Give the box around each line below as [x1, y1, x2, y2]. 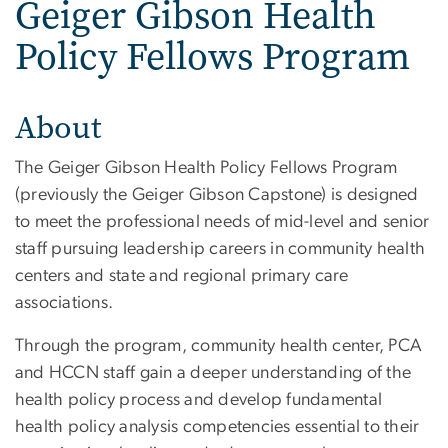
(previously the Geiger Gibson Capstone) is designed [15, 186, 419, 205]
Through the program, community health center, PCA [15, 337, 423, 356]
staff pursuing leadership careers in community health [15, 240, 426, 259]
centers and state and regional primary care [15, 267, 349, 286]
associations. [15, 294, 118, 313]
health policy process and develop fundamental [15, 391, 383, 410]
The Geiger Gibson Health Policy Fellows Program [15, 159, 398, 178]
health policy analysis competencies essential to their [15, 418, 420, 437]
